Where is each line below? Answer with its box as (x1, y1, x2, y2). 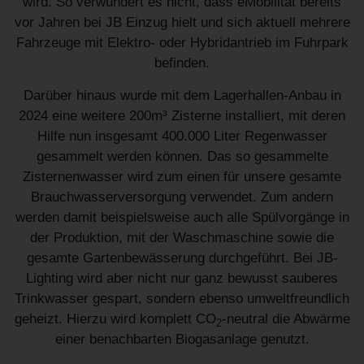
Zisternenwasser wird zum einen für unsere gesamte (23, 169, 341, 185)
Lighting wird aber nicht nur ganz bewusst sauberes (26, 271, 338, 287)
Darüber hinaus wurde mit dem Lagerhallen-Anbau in (23, 88, 341, 104)
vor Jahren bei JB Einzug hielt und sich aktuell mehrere (14, 15, 350, 31)
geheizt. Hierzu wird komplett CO (14, 311, 216, 327)
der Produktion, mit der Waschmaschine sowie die (30, 230, 334, 246)
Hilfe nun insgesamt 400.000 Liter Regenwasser (37, 128, 327, 145)
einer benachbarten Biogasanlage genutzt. (54, 331, 310, 348)
